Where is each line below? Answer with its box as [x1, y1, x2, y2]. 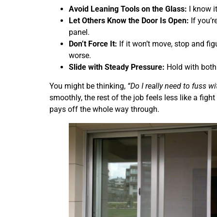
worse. [69, 51, 91, 61]
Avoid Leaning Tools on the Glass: [69, 4, 187, 14]
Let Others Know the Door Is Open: [69, 16, 189, 26]
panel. [69, 28, 90, 37]
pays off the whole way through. [49, 104, 159, 114]
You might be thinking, [49, 81, 127, 91]
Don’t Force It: [69, 39, 117, 49]
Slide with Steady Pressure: [69, 62, 165, 72]
